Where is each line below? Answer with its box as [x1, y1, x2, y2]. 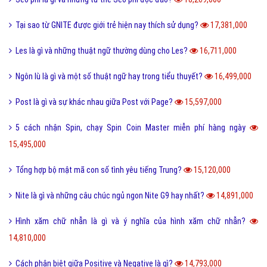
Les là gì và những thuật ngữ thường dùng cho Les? [15, 46, 190, 56]
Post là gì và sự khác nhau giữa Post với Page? [15, 97, 175, 107]
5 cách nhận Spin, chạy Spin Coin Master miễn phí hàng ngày [15, 123, 250, 133]
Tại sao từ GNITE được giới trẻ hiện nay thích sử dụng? [15, 20, 200, 30]
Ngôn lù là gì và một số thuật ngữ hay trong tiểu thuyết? [15, 72, 204, 82]
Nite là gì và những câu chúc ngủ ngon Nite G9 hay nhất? [15, 191, 206, 201]
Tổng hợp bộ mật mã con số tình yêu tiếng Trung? [15, 165, 184, 175]
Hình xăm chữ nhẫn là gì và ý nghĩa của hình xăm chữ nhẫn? [15, 216, 250, 226]
